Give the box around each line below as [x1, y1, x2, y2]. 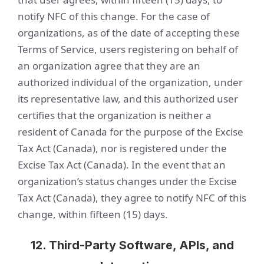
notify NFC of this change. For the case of [18, 9, 210, 23]
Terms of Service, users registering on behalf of [18, 42, 238, 56]
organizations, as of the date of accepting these [18, 26, 240, 39]
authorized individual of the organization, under [18, 75, 243, 89]
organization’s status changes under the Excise [18, 174, 237, 188]
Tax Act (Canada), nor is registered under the [18, 141, 227, 155]
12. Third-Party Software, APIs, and [30, 238, 234, 252]
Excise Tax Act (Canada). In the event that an [18, 158, 226, 171]
